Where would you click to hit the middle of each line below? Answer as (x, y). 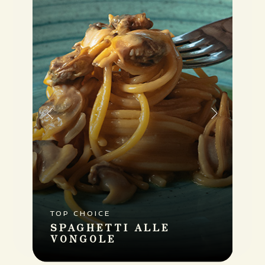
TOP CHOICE (80, 213)
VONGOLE (83, 238)
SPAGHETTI (90, 227)
